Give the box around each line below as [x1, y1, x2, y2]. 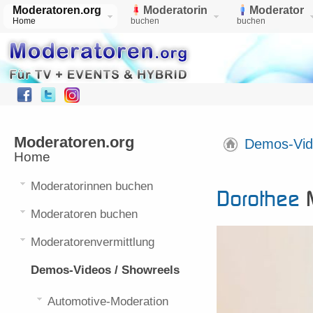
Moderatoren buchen [31, 208, 138, 221]
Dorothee [217, 185, 300, 212]
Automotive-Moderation [48, 295, 168, 308]
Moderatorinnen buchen [31, 180, 153, 193]
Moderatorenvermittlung [31, 235, 154, 249]
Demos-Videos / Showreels [31, 263, 180, 277]
